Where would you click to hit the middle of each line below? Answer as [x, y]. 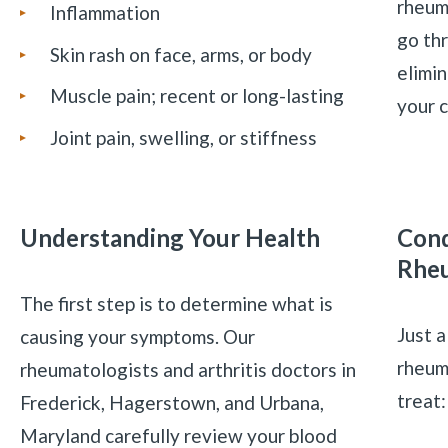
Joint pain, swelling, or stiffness [183, 137]
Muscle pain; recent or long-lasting [196, 96]
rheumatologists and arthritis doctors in [187, 369]
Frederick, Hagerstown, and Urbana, [171, 402]
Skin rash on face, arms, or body [180, 54]
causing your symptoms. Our [137, 336]
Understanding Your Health [169, 237]
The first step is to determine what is [176, 303]
